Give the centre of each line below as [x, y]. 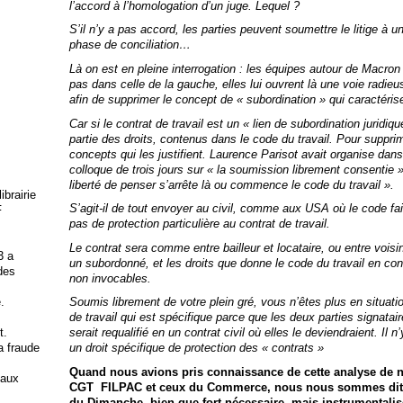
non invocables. [110, 278]
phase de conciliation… [130, 45]
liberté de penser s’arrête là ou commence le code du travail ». [231, 184]
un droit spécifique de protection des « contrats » [196, 348]
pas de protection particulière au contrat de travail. [199, 224]
